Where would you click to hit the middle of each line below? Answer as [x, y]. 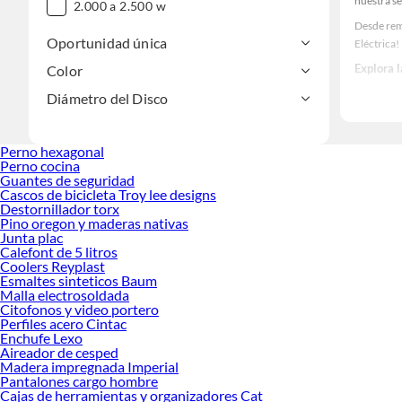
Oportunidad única [107, 43]
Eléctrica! [377, 44]
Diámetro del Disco [108, 99]
